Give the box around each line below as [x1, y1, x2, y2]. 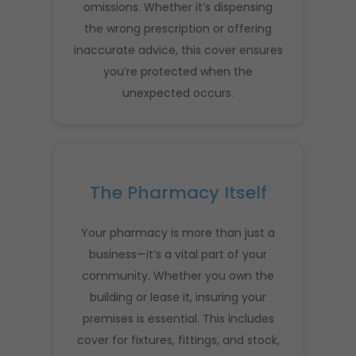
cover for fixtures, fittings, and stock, [76, 331, 280, 348]
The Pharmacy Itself [89, 180, 267, 205]
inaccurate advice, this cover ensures [73, 41, 283, 58]
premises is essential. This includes [82, 310, 274, 327]
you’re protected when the [103, 63, 253, 79]
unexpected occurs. [122, 84, 234, 101]
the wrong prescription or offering [84, 20, 272, 37]
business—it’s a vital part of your [89, 246, 267, 262]
